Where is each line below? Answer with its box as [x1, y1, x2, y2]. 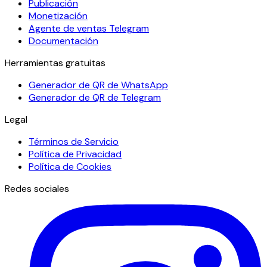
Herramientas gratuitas [5, 56, 105, 69]
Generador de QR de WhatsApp [29, 78, 168, 91]
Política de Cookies [29, 160, 111, 173]
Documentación [29, 34, 98, 47]
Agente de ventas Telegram [29, 21, 149, 35]
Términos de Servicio [29, 135, 119, 148]
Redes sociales [5, 182, 69, 195]
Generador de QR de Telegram [29, 91, 161, 104]
